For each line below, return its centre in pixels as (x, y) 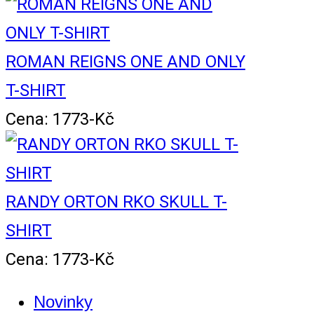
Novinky (63, 302)
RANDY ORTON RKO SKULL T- (116, 202)
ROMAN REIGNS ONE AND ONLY (125, 62)
